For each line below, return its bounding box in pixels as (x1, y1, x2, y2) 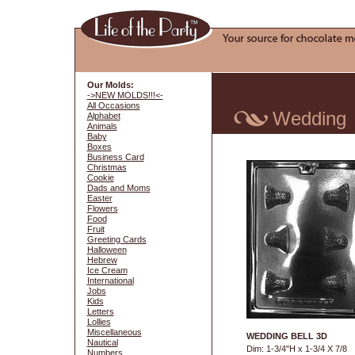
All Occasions (86, 101, 140, 110)
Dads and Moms (86, 183, 151, 193)
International (86, 276, 134, 285)
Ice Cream (86, 265, 128, 275)
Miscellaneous (86, 327, 142, 337)
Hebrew (86, 255, 117, 265)
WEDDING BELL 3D (246, 331, 327, 341)
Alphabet (86, 111, 120, 120)
